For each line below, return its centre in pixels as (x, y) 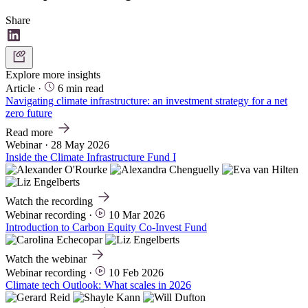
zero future (29, 113)
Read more (31, 132)
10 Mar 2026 (137, 214)
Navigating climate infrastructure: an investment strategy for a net (146, 100)
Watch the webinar (47, 258)
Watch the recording (51, 201)
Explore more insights (53, 74)
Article (20, 88)
